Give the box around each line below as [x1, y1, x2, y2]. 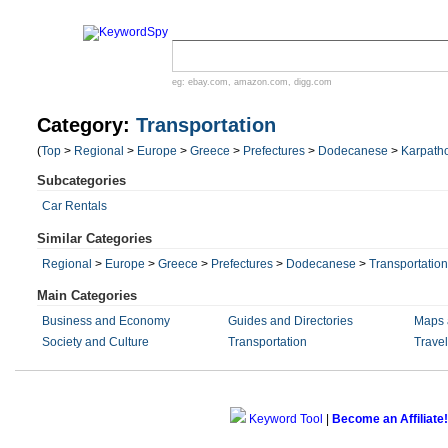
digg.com [294, 77, 332, 87]
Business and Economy [42, 314, 170, 328]
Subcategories [37, 173, 126, 188]
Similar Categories [37, 231, 152, 246]
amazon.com [234, 77, 288, 87]
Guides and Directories [227, 314, 353, 328]
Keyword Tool [248, 412, 323, 426]
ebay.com [188, 77, 228, 87]
